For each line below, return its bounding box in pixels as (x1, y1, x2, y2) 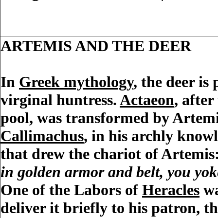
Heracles (142, 181, 200, 199)
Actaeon (120, 91, 174, 109)
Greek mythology (19, 73, 133, 91)
